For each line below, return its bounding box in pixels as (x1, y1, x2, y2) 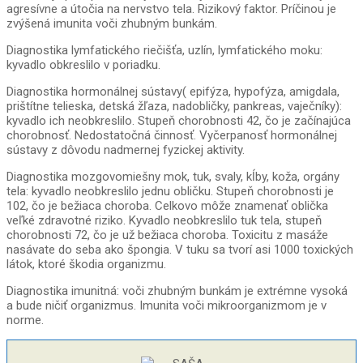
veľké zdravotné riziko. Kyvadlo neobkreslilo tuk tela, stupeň (6, 213, 322, 228)
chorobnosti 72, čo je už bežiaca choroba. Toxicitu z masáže (6, 228, 328, 243)
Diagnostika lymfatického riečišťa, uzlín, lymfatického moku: (6, 43, 322, 58)
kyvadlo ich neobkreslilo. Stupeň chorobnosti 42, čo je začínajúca (6, 113, 351, 129)
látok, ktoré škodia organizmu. (6, 257, 166, 272)
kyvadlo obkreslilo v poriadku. (6, 58, 160, 73)
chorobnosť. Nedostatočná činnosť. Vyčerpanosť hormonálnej (6, 128, 337, 143)
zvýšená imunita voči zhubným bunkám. (6, 16, 217, 32)
